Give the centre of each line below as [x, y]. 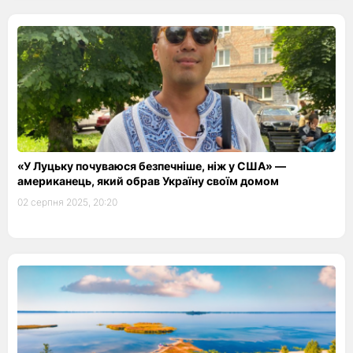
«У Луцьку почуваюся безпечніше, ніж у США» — [152, 166]
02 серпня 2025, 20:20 [67, 202]
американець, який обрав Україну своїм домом [148, 181]
